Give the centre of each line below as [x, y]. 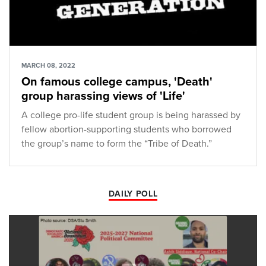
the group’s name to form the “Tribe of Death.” [117, 144]
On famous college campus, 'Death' [117, 82]
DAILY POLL [133, 194]
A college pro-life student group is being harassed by [131, 115]
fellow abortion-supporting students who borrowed [126, 130]
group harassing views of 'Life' [103, 96]
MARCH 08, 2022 [48, 66]
